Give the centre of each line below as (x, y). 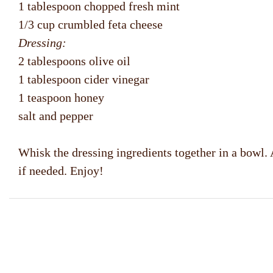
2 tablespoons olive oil (74, 61)
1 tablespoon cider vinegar (84, 80)
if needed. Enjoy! (61, 171)
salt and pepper (56, 116)
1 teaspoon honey (61, 98)
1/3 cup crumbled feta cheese (90, 25)
